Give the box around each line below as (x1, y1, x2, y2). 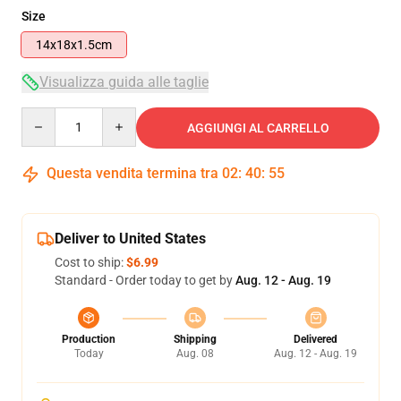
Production (62, 333, 115, 346)
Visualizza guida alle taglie (39, 73, 209, 90)
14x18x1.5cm (36, 38, 112, 52)
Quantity (21, 108, 70, 123)
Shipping (173, 333, 217, 346)
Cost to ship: (55, 255, 126, 269)
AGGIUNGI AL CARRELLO (186, 121, 329, 135)
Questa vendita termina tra (43, 165, 222, 182)
